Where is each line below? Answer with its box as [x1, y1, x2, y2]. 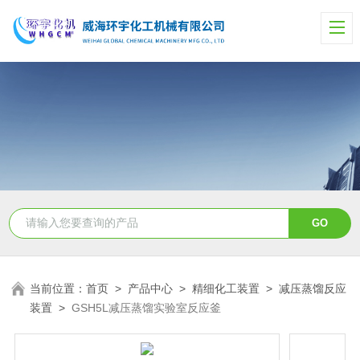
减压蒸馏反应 [279, 281, 347, 295]
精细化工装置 [192, 281, 260, 295]
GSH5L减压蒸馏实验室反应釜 [72, 301, 222, 314]
